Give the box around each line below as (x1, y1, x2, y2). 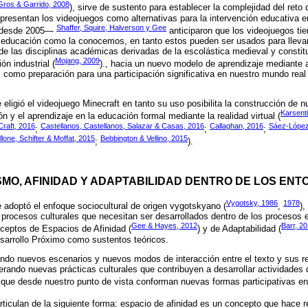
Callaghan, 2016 (210, 121, 263, 130)
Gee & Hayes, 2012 (131, 221, 197, 230)
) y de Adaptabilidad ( (197, 223, 281, 234)
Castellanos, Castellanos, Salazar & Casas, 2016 (41, 121, 204, 130)
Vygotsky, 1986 (226, 198, 278, 207)
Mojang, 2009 (55, 56, 100, 65)
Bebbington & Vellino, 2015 (100, 134, 188, 143)
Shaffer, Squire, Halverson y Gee (56, 23, 166, 32)
